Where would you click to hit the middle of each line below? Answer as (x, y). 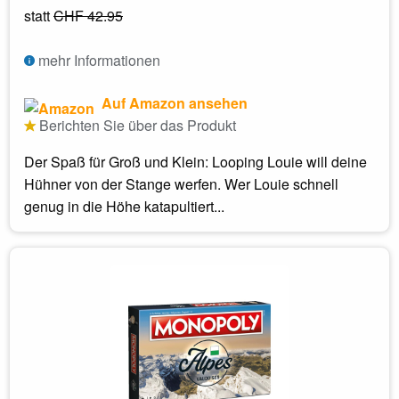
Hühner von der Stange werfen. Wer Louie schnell (181, 183)
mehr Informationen (98, 60)
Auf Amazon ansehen (173, 102)
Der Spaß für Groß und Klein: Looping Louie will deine (195, 161)
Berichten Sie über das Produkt (136, 125)
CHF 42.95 (88, 15)
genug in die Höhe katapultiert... (124, 206)
